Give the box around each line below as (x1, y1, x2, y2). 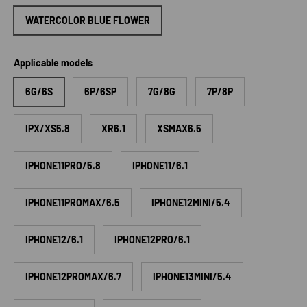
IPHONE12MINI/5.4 (151, 196, 230, 208)
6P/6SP (84, 85, 116, 97)
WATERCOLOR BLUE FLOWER (25, 14, 150, 26)
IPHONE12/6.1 (25, 233, 83, 245)
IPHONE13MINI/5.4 (153, 270, 232, 282)
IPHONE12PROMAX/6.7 (25, 270, 121, 282)
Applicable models (14, 56, 93, 69)
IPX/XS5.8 (25, 122, 70, 134)
